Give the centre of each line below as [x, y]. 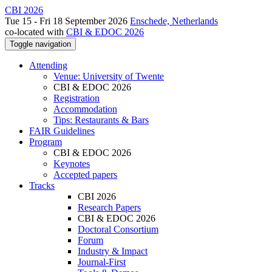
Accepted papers [85, 175]
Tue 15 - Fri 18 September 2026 [67, 21]
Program [46, 142]
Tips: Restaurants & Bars [101, 120]
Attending [48, 65]
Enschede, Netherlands [174, 21]
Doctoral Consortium [118, 229]
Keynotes [72, 164]
